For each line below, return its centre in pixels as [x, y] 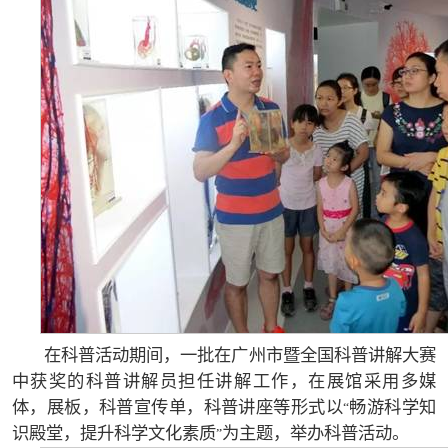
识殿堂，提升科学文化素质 [113, 434]
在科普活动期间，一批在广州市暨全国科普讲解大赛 [240, 356]
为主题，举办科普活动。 [315, 434]
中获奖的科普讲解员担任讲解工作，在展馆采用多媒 [224, 382]
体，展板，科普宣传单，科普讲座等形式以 [177, 408]
